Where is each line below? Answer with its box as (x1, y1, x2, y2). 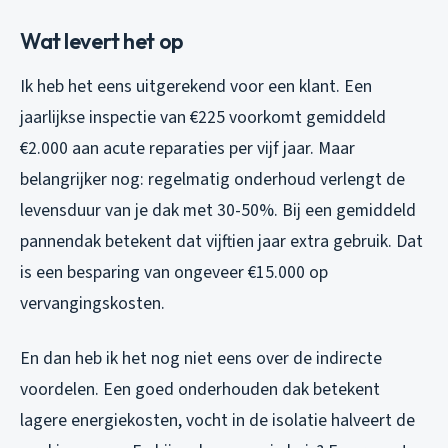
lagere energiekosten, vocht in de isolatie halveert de (20, 407, 415, 433)
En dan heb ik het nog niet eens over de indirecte (20, 345, 382, 371)
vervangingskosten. (20, 290, 165, 316)
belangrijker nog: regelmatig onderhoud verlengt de (20, 166, 405, 192)
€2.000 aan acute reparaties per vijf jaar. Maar (20, 135, 355, 161)
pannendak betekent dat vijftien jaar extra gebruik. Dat (20, 228, 423, 254)
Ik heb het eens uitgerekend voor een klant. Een (20, 73, 372, 99)
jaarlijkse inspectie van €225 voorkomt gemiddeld (20, 104, 386, 130)
